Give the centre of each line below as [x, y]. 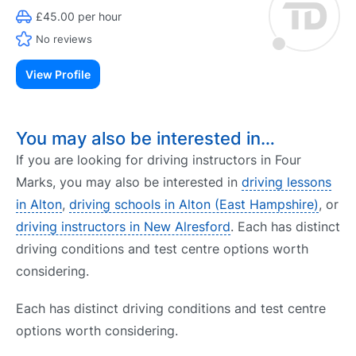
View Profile [58, 74]
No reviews [64, 39]
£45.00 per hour [79, 16]
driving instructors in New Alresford [123, 226]
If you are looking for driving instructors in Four [159, 160]
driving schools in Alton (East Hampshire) [194, 204]
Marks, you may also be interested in [129, 182]
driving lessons [286, 182]
